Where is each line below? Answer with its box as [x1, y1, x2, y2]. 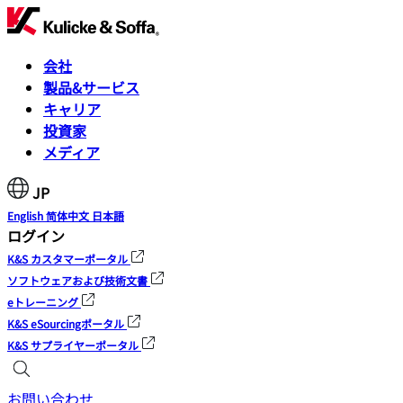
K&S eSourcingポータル [7, 316, 124, 331]
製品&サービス [43, 76, 139, 98]
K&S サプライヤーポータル [7, 337, 139, 353]
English [7, 208, 46, 223]
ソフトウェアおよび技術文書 [7, 273, 148, 288]
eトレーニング [7, 294, 78, 309]
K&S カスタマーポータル [7, 251, 128, 266]
